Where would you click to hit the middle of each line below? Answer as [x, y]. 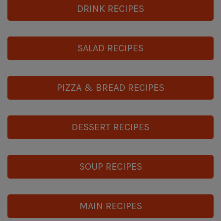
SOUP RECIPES [110, 167]
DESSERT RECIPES [110, 127]
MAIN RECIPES [110, 206]
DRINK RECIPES [110, 9]
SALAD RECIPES [110, 48]
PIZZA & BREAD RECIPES [110, 88]
